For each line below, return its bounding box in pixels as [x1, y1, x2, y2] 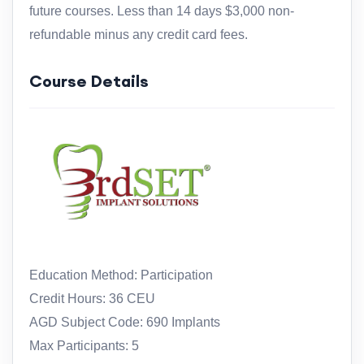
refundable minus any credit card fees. [29, 27, 248, 41]
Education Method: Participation [29, 268, 213, 283]
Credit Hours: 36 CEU [29, 292, 155, 306]
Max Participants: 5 [29, 339, 139, 353]
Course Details [29, 70, 149, 91]
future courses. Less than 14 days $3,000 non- [29, 3, 294, 18]
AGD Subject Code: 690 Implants [29, 315, 220, 330]
